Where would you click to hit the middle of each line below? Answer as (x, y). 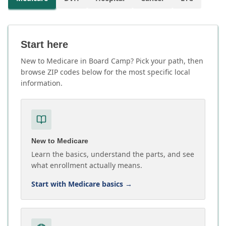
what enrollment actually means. (87, 165)
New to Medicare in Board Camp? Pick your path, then (112, 61)
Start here (44, 44)
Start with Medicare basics (77, 184)
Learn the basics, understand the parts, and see (113, 154)
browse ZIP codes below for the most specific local (105, 72)
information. (42, 83)
